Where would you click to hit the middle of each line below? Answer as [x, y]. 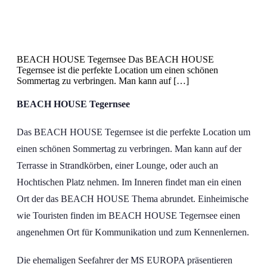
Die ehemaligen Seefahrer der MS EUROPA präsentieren [125, 260]
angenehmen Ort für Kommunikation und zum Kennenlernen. [133, 232]
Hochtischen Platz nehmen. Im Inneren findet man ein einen [129, 182]
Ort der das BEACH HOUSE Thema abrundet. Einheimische [133, 199]
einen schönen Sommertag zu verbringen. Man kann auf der [129, 149]
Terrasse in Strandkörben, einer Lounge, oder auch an [117, 166]
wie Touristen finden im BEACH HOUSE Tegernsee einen [128, 216]
